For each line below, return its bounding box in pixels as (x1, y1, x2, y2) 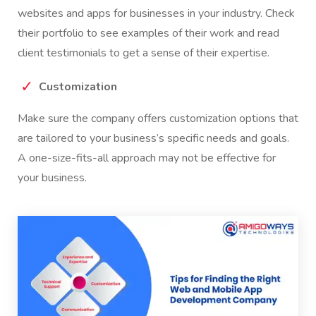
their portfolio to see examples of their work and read (18, 25, 279, 41)
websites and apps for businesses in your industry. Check (18, 5, 295, 21)
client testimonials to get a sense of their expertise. (18, 44, 269, 61)
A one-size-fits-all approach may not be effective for (18, 150, 276, 166)
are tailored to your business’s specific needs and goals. (18, 130, 289, 146)
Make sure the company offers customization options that (18, 110, 298, 126)
